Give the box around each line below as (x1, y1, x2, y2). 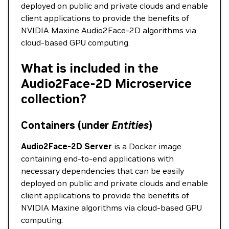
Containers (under (21, 119, 111, 132)
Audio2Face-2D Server (21, 141, 112, 151)
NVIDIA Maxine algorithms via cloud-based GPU (21, 202, 202, 213)
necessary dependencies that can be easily (21, 166, 184, 176)
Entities (111, 119, 149, 132)
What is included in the (21, 60, 158, 76)
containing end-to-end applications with (21, 153, 174, 164)
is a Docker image (112, 141, 181, 151)
